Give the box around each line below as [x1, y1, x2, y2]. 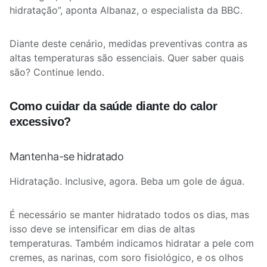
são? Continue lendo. [10, 66, 104, 78]
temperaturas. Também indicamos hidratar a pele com [10, 237, 254, 249]
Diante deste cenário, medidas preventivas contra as [10, 38, 247, 49]
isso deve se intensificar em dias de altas [10, 223, 195, 235]
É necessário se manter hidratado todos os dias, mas [10, 209, 249, 221]
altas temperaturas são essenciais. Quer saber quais [10, 52, 244, 64]
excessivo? [10, 115, 71, 128]
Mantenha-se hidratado [10, 150, 127, 163]
